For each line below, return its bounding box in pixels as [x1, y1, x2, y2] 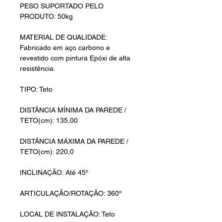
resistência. [20, 64, 55, 73]
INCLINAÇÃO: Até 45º [20, 168, 88, 177]
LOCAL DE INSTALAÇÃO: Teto [20, 210, 115, 219]
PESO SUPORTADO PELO [20, 2, 104, 10]
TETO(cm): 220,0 [20, 148, 74, 156]
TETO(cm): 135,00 [20, 116, 78, 125]
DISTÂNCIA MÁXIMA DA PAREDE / [20, 137, 128, 146]
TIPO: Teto [20, 85, 53, 94]
